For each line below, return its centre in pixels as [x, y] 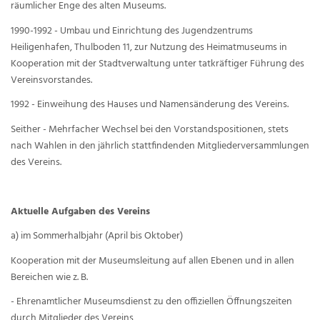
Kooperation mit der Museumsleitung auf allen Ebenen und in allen [152, 261]
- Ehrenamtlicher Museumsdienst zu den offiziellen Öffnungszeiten [151, 302]
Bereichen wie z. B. [49, 277]
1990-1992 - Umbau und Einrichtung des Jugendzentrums [132, 31]
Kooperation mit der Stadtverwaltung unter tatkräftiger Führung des [157, 64]
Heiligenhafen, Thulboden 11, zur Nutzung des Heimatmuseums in [149, 47]
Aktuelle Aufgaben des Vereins [80, 211]
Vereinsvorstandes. [51, 80]
